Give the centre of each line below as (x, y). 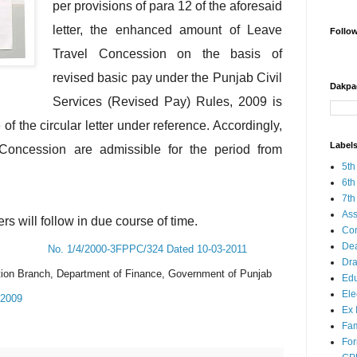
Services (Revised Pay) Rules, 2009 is (167, 101)
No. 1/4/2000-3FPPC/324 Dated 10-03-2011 (147, 249)
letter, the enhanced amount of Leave (167, 29)
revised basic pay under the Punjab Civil (167, 77)
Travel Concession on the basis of (167, 53)
